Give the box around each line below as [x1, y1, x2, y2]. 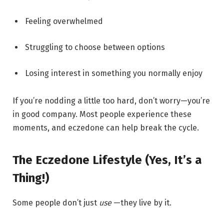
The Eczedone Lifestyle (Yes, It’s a [12, 152, 202, 167]
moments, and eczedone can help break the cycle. [12, 123, 199, 133]
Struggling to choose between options [25, 42, 165, 52]
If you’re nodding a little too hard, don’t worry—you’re [12, 96, 210, 106]
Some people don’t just [12, 197, 99, 207]
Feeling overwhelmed [25, 16, 103, 26]
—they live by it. [111, 197, 171, 207]
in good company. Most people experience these [12, 109, 191, 119]
